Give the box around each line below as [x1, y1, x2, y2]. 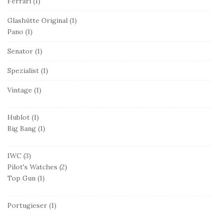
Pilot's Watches [7, 162, 57, 171]
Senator [7, 46, 33, 55]
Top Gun [7, 173, 36, 182]
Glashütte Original [7, 16, 68, 25]
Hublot [7, 112, 30, 122]
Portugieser [7, 200, 47, 210]
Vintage [7, 85, 32, 94]
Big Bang [7, 124, 36, 133]
